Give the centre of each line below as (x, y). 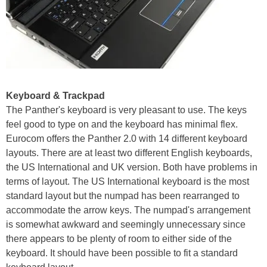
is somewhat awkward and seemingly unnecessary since (126, 224)
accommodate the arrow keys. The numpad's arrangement (128, 210)
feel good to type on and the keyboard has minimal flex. (122, 124)
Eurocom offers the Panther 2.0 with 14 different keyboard (127, 138)
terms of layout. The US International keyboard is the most (128, 181)
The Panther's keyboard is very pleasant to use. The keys (126, 110)
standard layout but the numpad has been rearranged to (123, 195)
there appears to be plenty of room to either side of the (119, 238)
